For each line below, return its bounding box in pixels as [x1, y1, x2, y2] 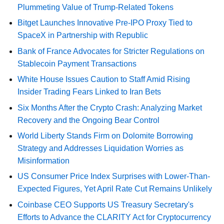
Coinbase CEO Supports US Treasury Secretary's [17, 200, 194, 209]
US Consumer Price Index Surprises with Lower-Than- [17, 172, 210, 181]
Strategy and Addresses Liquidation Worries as [17, 143, 184, 152]
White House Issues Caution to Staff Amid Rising [17, 75, 190, 84]
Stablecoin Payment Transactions [17, 59, 137, 68]
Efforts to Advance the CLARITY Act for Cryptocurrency [17, 212, 211, 221]
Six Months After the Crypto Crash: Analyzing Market [17, 103, 202, 112]
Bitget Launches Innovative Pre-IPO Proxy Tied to [17, 18, 193, 27]
